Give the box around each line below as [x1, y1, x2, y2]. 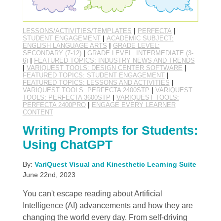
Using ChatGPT [22, 138, 112, 152]
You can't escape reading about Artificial [22, 189, 162, 198]
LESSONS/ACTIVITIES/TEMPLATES [22, 27, 132, 35]
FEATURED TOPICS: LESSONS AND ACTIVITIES [22, 79, 170, 87]
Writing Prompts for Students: [22, 123, 198, 138]
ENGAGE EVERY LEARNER [91, 101, 176, 109]
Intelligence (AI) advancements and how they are [22, 201, 193, 210]
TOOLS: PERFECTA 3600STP [22, 94, 110, 102]
